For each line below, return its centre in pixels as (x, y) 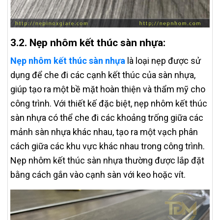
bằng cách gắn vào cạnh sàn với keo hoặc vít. (98, 175)
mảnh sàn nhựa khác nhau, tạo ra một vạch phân (104, 132)
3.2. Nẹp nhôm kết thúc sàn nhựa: (88, 43)
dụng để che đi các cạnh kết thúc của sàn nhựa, (103, 75)
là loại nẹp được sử (163, 61)
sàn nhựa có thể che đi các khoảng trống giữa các (107, 118)
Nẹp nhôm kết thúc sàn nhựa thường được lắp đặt (107, 161)
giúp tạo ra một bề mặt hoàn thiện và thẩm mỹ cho (108, 89)
